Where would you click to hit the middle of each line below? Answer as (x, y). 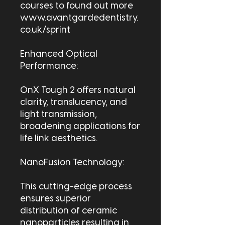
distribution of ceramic (69, 211)
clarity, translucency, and (74, 103)
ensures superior (55, 199)
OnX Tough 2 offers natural (78, 91)
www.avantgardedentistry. (79, 19)
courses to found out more (77, 7)
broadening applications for (80, 127)
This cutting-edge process (76, 187)
